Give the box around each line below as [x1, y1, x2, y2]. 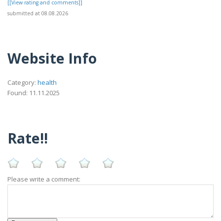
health [37, 77, 57, 87]
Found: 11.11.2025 [7, 88, 60, 97]
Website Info [7, 48, 97, 68]
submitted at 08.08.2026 [7, 10, 68, 17]
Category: [7, 77, 37, 87]
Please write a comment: [7, 175, 80, 184]
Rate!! [7, 128, 48, 147]
